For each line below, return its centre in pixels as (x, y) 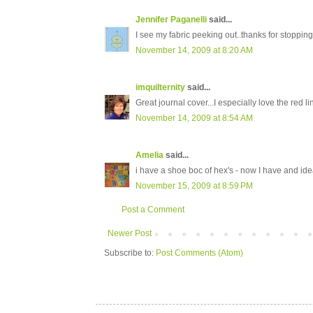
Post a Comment (153, 210)
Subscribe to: (130, 253)
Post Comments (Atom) (199, 253)
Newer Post (130, 234)
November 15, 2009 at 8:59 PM (194, 186)
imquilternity (160, 88)
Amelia (150, 155)
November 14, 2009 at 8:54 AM (194, 118)
